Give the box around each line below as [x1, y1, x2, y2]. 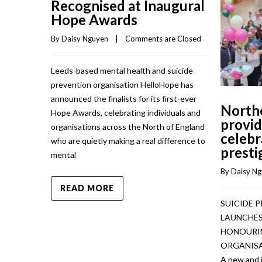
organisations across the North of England [51, 122, 205, 132]
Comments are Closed [125, 34, 201, 44]
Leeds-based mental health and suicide [51, 65, 193, 76]
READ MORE [60, 183, 114, 194]
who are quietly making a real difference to [51, 136, 205, 146]
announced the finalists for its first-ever [51, 94, 196, 104]
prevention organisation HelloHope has [51, 80, 194, 90]
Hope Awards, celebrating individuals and [51, 108, 201, 118]
